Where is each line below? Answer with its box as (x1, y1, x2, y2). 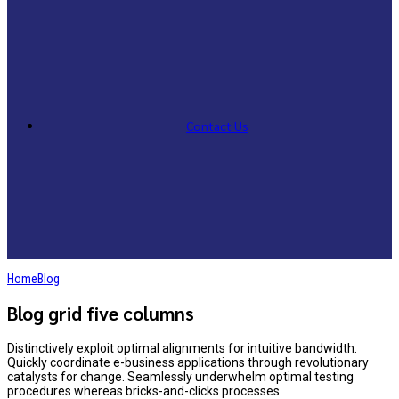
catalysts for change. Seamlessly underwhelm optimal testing (7, 369, 354, 384)
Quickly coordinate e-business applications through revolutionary (7, 354, 369, 370)
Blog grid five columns (7, 301, 194, 326)
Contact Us (186, 118, 248, 134)
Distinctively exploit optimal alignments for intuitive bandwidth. (7, 340, 357, 355)
